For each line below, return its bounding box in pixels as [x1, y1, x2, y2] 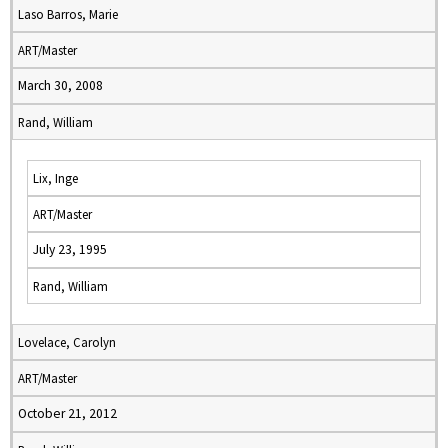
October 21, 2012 [18, 405, 117, 422]
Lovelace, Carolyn [18, 334, 116, 350]
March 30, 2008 [18, 77, 103, 94]
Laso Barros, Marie [18, 6, 118, 22]
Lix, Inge [33, 170, 78, 186]
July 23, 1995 [33, 241, 107, 258]
